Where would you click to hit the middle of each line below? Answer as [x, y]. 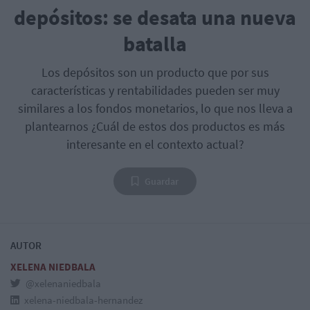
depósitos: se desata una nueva [155, 18]
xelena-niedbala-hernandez [82, 300]
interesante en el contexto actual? [155, 145]
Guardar [162, 182]
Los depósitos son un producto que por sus [155, 73]
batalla [155, 44]
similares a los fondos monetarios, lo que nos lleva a [155, 109]
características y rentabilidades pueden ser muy [155, 91]
